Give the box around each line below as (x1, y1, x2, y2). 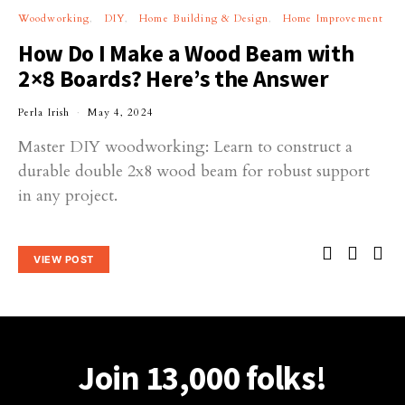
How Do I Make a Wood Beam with (18, 39, 354, 69)
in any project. (18, 184, 118, 208)
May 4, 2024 (88, 106, 154, 120)
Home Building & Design (139, 12, 268, 26)
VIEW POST (33, 252, 94, 266)
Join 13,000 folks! (78, 356, 327, 399)
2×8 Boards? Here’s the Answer (18, 64, 329, 94)
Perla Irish (18, 106, 71, 120)
